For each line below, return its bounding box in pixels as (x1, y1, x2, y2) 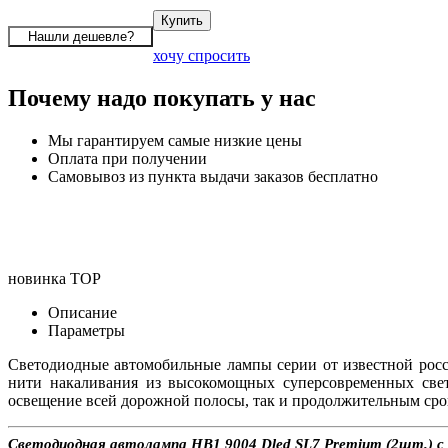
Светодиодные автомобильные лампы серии (8, 355, 323, 373)
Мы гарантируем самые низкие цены (48, 131, 302, 149)
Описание (48, 303, 117, 321)
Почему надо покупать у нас (8, 84, 316, 111)
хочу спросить (153, 46, 250, 64)
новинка (8, 269, 66, 287)
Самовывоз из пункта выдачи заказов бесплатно (48, 167, 378, 185)
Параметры (48, 321, 125, 339)
